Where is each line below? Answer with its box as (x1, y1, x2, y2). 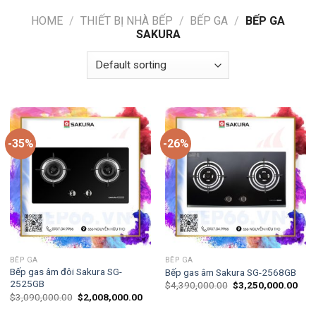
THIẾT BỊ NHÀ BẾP (80, 13, 173, 28)
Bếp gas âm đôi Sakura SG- (9, 266, 122, 278)
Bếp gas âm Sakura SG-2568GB (164, 266, 296, 278)
